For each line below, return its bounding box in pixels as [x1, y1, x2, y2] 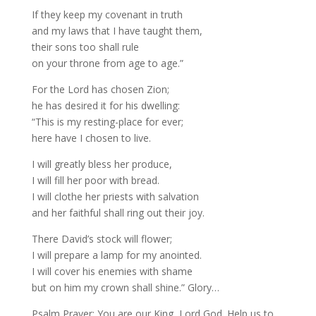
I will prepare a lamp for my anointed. [31, 248, 202, 262]
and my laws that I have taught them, [31, 24, 202, 37]
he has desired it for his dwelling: [31, 99, 180, 112]
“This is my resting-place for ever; [31, 115, 183, 128]
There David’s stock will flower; [31, 232, 172, 245]
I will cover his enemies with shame [31, 265, 193, 278]
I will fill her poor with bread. [31, 174, 159, 187]
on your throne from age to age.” [31, 56, 183, 70]
